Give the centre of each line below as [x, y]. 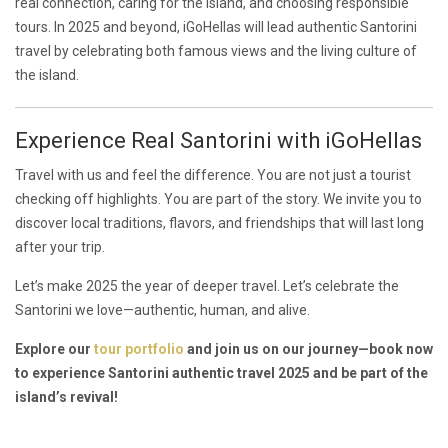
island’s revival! [66, 397]
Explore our [54, 349]
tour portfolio [139, 349]
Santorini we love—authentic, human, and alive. [162, 310]
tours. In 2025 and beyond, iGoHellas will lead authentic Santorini [216, 27]
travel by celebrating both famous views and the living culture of [216, 51]
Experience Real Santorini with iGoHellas [218, 140]
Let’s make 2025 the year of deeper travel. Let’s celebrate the [207, 286]
